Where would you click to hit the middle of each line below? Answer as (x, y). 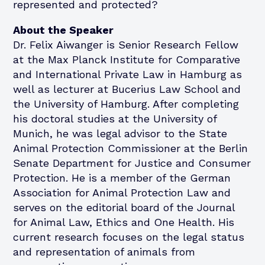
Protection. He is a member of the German (122, 177)
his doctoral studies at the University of (115, 118)
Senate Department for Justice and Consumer (132, 163)
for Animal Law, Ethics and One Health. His (124, 222)
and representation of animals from (104, 251)
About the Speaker (64, 30)
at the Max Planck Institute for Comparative (127, 59)
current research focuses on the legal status (129, 237)
